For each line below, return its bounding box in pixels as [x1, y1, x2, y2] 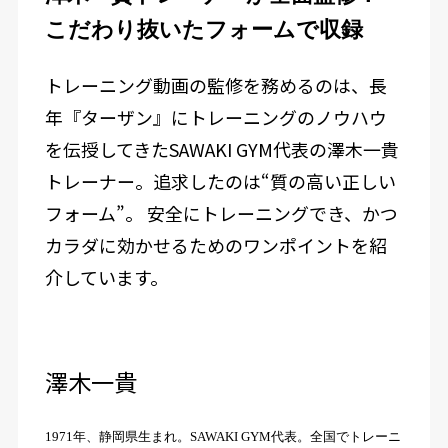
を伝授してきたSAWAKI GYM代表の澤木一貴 [44, 136, 399, 163]
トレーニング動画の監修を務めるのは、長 [44, 72, 387, 99]
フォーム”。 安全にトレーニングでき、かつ [44, 200, 398, 227]
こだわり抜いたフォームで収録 [44, 16, 363, 42]
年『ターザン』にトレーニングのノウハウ [44, 104, 387, 131]
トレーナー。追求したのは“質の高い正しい [44, 168, 396, 195]
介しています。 [44, 264, 168, 291]
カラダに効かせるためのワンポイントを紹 [44, 232, 387, 259]
